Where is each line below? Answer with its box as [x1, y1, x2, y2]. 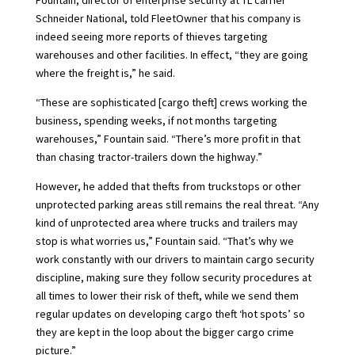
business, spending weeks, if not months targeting [35, 113, 277, 128]
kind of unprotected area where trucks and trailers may [35, 216, 298, 231]
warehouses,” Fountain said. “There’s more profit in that [35, 132, 300, 147]
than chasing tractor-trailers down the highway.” [35, 150, 262, 165]
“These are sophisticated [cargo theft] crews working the [35, 95, 307, 110]
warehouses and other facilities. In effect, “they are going [35, 48, 308, 63]
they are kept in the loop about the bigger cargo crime [35, 325, 294, 340]
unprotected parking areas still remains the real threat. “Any [35, 197, 319, 212]
